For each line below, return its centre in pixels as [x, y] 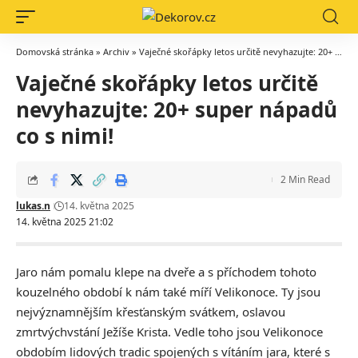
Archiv [116, 52]
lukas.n [33, 206]
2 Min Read [305, 179]
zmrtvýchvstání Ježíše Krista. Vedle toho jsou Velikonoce [169, 332]
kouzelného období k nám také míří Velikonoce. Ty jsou [168, 292]
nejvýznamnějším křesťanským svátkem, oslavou [151, 312]
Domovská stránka [55, 52]
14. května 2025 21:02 [65, 222]
